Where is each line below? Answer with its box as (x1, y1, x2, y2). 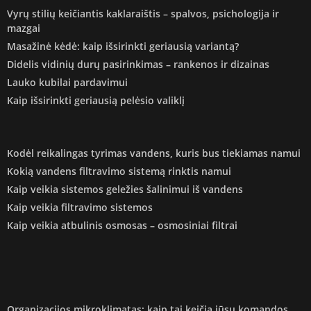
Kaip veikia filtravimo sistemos (7, 200, 153, 214)
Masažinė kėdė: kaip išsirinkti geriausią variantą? (7, 39, 239, 53)
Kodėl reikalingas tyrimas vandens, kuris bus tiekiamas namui (7, 146, 301, 160)
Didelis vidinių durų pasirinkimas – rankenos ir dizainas (7, 57, 269, 71)
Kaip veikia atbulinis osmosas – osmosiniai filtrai (7, 218, 237, 232)
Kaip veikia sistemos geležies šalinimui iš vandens (7, 182, 243, 196)
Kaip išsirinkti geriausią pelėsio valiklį (7, 93, 185, 107)
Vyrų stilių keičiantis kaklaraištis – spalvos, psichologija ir (7, 6, 279, 20)
